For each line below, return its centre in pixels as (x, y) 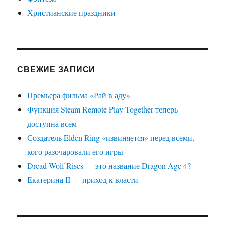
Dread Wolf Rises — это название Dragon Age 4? (109, 165)
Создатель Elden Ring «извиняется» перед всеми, (111, 137)
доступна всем (52, 123)
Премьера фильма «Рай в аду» (79, 95)
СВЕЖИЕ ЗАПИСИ (57, 69)
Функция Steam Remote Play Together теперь (103, 109)
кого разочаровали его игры (75, 151)
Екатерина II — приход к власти (83, 179)
